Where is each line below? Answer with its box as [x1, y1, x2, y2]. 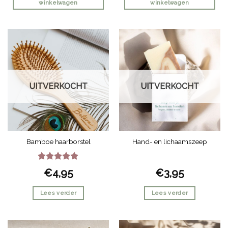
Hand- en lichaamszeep [132, 137, 207, 146]
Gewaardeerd [38, 164, 81, 173]
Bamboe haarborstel [26, 137, 91, 146]
